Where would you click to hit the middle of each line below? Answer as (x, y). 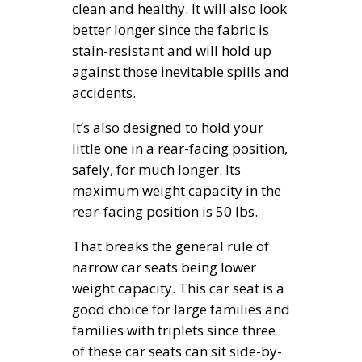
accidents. (104, 93)
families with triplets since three (174, 330)
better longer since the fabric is (170, 30)
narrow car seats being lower (164, 267)
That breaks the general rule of (170, 246)
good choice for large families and (181, 309)
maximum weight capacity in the (177, 191)
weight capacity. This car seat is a (178, 288)
